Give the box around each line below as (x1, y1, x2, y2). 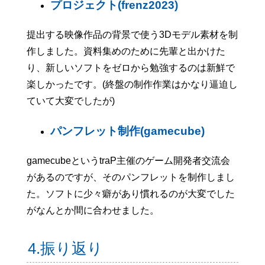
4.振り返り (28, 240, 104, 257)
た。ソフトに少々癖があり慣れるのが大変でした (26, 189, 235, 199)
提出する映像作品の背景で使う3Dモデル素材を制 (26, 30, 238, 40)
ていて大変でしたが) (26, 96, 115, 106)
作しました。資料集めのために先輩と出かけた (26, 46, 225, 57)
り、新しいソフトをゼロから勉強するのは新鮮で (26, 63, 235, 73)
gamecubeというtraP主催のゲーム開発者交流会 (26, 156, 230, 166)
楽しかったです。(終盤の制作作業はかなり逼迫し (26, 79, 238, 90)
